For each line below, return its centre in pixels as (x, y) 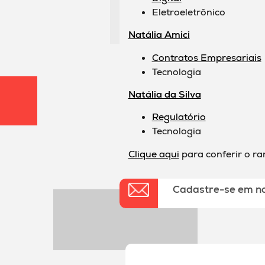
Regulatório (179, 117)
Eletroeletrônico (188, 12)
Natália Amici (159, 35)
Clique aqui (153, 154)
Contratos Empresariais (206, 57)
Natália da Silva (164, 94)
